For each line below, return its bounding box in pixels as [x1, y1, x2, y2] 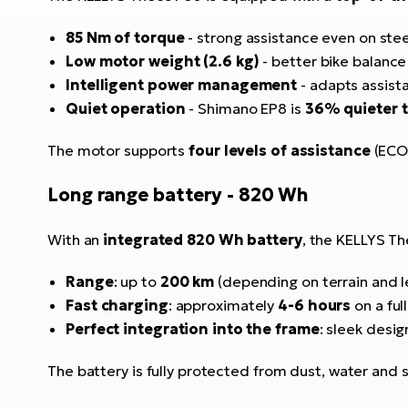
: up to [113, 272, 160, 291]
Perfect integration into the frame [66, 320, 320, 338]
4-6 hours [278, 296, 352, 314]
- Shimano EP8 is [185, 99, 305, 117]
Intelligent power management [66, 76, 298, 94]
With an [47, 230, 104, 249]
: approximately [168, 296, 279, 314]
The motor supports [47, 141, 189, 159]
